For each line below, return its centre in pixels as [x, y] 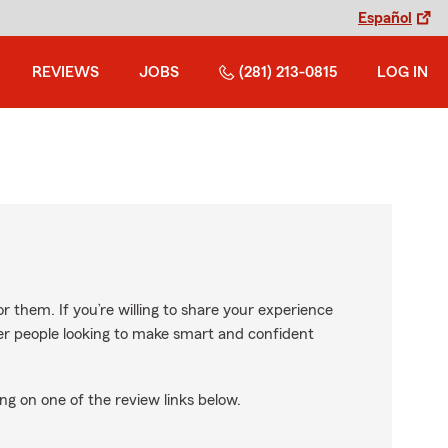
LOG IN [402, 72]
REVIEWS [65, 72]
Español [385, 18]
